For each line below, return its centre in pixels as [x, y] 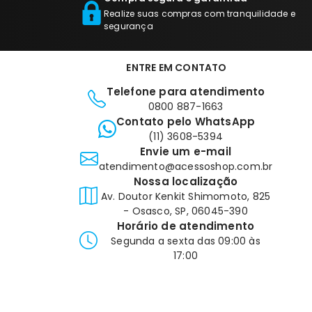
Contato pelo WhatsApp [186, 122]
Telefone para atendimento [186, 92]
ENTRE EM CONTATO [177, 68]
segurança [128, 26]
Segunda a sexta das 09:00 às [186, 241]
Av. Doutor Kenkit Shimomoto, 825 [186, 197]
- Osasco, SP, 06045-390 [186, 211]
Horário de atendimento [186, 226]
